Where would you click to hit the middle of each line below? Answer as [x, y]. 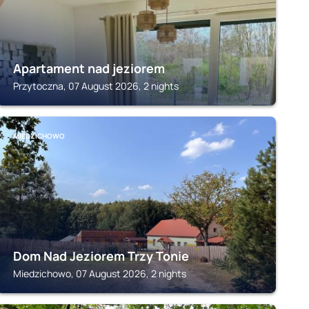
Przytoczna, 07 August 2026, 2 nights [96, 86]
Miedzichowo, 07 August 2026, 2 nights [99, 273]
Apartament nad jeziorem [89, 68]
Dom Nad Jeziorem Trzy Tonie [101, 256]
